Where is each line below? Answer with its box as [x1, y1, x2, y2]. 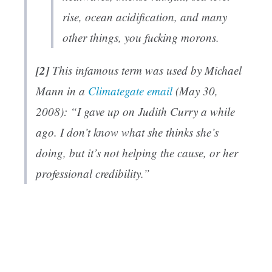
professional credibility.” [36, 166, 150, 182]
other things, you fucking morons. [63, 30, 219, 46]
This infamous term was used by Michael [49, 63, 242, 78]
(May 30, [172, 83, 218, 99]
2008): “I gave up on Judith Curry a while [36, 104, 235, 120]
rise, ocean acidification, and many [63, 9, 227, 25]
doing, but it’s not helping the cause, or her [36, 145, 238, 161]
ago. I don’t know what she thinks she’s [36, 124, 219, 140]
